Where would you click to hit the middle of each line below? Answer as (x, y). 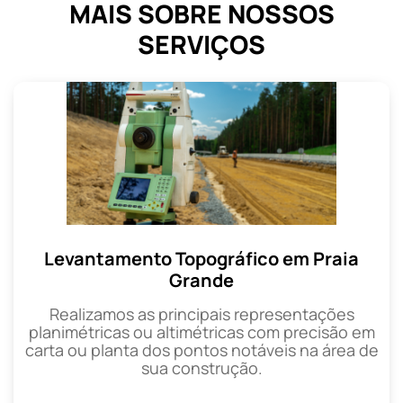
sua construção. (201, 367)
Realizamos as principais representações (201, 313)
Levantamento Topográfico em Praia (201, 258)
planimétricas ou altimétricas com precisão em (201, 331)
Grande (201, 280)
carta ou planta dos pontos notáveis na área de (201, 349)
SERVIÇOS (201, 44)
